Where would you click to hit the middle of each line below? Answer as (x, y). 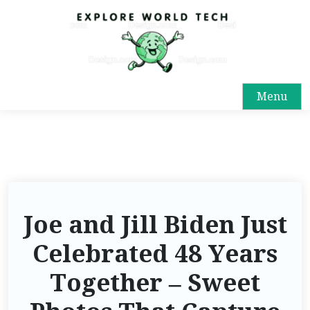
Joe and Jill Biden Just (155, 225)
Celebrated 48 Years (155, 254)
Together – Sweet (155, 283)
